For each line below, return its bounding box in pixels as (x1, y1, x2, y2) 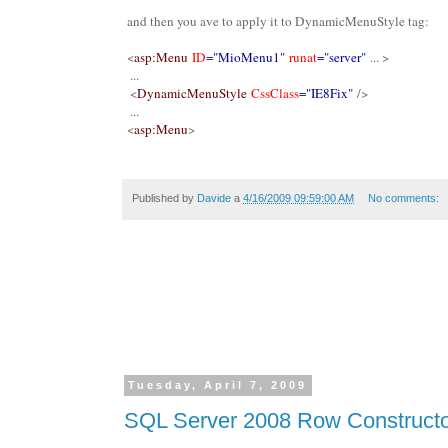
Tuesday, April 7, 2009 (128, 379, 308, 392)
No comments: (367, 191, 442, 204)
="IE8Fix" (299, 83, 353, 102)
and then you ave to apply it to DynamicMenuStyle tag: (127, 11, 429, 30)
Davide (197, 191, 231, 204)
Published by (132, 191, 197, 204)
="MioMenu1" (206, 47, 285, 66)
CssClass (251, 83, 299, 102)
